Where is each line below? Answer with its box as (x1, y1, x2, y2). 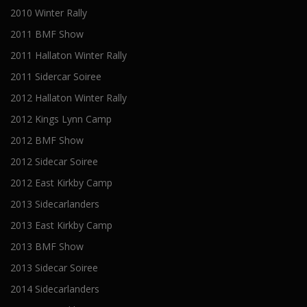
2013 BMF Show (10, 240, 84, 254)
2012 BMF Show (10, 134, 84, 147)
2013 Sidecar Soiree (10, 261, 98, 275)
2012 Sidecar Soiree (10, 155, 98, 169)
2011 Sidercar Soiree (10, 70, 101, 84)
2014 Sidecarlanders (10, 282, 99, 296)
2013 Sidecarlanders (10, 197, 99, 211)
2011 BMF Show (10, 27, 84, 41)
